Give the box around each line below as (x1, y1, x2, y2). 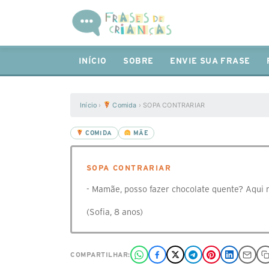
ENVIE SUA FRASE (170, 56, 250, 65)
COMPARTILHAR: (70, 251, 130, 258)
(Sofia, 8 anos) (86, 207, 143, 217)
